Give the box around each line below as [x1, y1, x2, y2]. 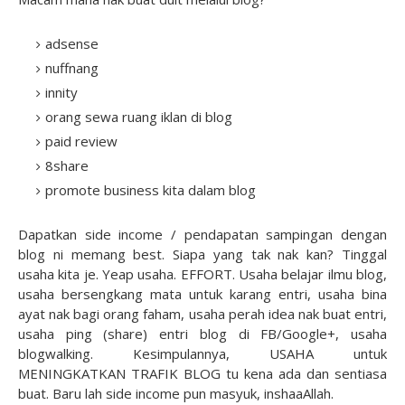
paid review [45, 132, 118, 151]
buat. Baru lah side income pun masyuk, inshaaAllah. [18, 384, 334, 403]
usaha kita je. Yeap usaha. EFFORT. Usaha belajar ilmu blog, [18, 265, 387, 284]
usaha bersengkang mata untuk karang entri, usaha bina [18, 285, 387, 304]
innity [45, 83, 78, 102]
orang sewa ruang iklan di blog [45, 108, 232, 127]
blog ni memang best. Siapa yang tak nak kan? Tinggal [18, 245, 387, 264]
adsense [45, 34, 99, 53]
